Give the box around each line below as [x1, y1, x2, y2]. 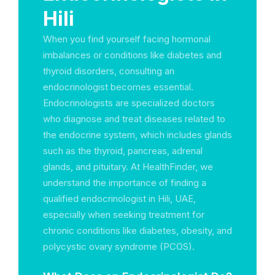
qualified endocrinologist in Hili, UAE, [43, 193, 196, 204]
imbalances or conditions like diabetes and [43, 49, 222, 61]
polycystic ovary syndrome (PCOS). [43, 241, 195, 252]
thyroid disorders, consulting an [43, 65, 174, 77]
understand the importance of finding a [43, 177, 206, 188]
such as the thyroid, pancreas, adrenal [43, 145, 203, 157]
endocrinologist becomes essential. [43, 81, 193, 93]
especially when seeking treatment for [43, 209, 204, 220]
